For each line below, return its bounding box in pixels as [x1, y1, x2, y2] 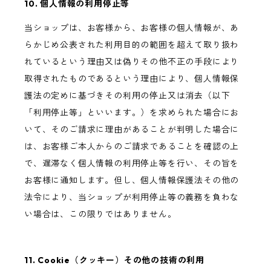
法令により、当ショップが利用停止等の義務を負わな [24, 192, 240, 203]
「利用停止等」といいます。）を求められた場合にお [24, 107, 240, 119]
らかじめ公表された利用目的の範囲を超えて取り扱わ [24, 39, 240, 51]
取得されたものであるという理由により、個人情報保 [24, 73, 240, 85]
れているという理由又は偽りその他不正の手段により [24, 56, 240, 68]
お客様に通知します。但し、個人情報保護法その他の [24, 175, 240, 186]
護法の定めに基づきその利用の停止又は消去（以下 [24, 90, 230, 102]
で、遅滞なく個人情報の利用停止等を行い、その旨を [24, 158, 240, 169]
